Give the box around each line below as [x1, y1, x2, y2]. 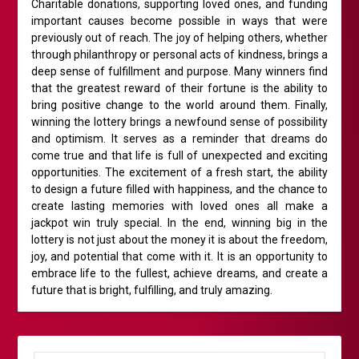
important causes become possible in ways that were [30, 14, 329, 28]
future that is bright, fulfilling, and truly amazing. [30, 284, 272, 297]
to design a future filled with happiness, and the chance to [30, 183, 329, 196]
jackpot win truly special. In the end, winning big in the [30, 216, 329, 230]
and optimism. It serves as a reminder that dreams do [30, 132, 329, 146]
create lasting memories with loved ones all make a [30, 200, 329, 213]
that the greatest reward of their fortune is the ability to [30, 82, 329, 95]
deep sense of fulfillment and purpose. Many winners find [30, 65, 329, 79]
